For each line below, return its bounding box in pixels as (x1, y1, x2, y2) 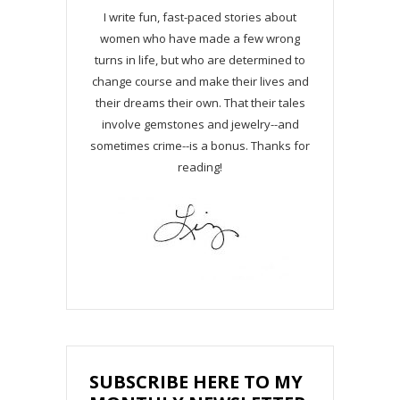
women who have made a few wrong (100, 29, 300, 46)
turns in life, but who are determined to (95, 51, 305, 68)
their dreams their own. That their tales (95, 94, 305, 111)
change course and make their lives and (91, 72, 309, 89)
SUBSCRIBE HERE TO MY (89, 369, 303, 394)
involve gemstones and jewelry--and (101, 115, 299, 132)
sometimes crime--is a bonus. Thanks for (90, 137, 310, 154)
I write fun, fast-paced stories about (104, 8, 296, 25)
